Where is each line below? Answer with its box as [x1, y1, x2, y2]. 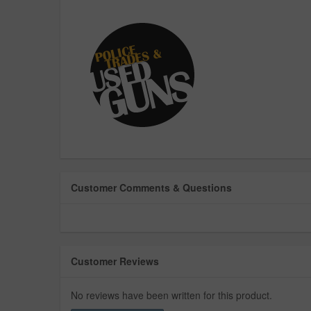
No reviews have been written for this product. [71, 288, 272, 303]
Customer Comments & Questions [71, 180, 232, 195]
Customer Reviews [71, 254, 159, 269]
